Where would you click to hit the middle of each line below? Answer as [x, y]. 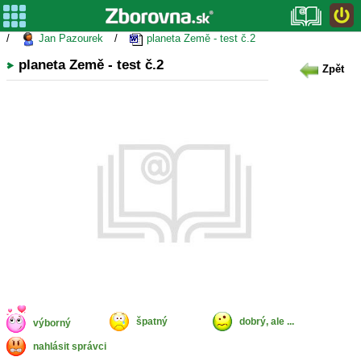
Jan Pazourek [69, 38]
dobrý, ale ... [267, 322]
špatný [152, 322]
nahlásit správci [70, 347]
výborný [52, 324]
